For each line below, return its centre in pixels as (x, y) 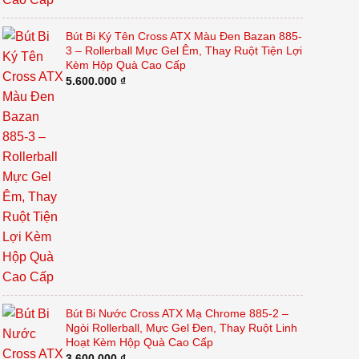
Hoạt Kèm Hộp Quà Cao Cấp (139, 343)
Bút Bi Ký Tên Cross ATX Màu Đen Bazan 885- (184, 36)
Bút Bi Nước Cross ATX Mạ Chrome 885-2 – (177, 314)
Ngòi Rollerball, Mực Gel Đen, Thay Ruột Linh (181, 328)
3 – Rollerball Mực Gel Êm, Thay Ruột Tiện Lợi (184, 51)
